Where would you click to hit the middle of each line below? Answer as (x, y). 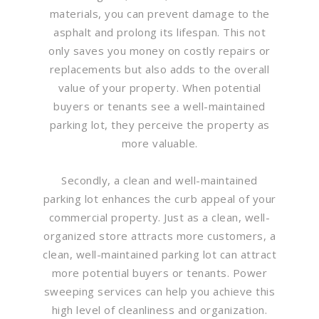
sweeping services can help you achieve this (159, 291)
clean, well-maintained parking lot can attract (159, 254)
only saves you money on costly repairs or (159, 51)
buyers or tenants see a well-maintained (159, 106)
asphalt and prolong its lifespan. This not (159, 32)
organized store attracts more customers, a (159, 236)
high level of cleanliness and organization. (159, 310)
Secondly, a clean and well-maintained (159, 180)
